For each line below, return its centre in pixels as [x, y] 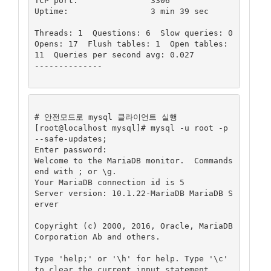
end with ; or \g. [75, 171]
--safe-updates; [70, 139]
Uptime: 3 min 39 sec [51, 11]
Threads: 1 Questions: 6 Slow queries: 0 [133, 33]
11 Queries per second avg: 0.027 [114, 54]
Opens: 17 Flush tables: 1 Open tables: [131, 44]
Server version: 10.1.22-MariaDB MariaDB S [133, 193]
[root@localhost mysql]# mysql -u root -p [131, 128]
